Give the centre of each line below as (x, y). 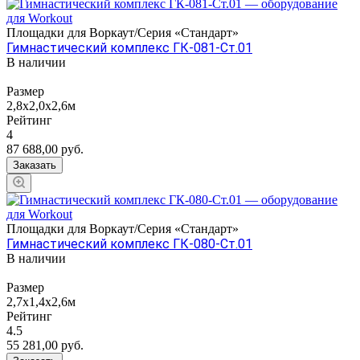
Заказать (35, 165)
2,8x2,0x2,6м (41, 105)
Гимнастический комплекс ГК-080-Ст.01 (129, 243)
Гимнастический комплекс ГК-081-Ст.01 (129, 47)
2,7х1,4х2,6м (41, 301)
